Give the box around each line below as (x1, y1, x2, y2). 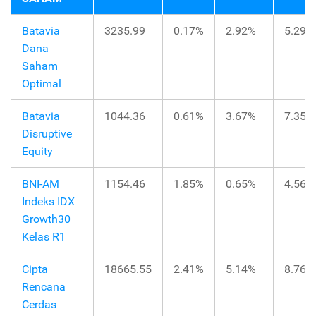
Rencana (22, 280, 66, 294)
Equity (22, 145, 53, 159)
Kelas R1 (22, 230, 66, 244)
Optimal (22, 77, 61, 91)
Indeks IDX (22, 195, 75, 209)
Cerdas (22, 298, 56, 312)
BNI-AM (22, 177, 59, 191)
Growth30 (22, 212, 71, 226)
